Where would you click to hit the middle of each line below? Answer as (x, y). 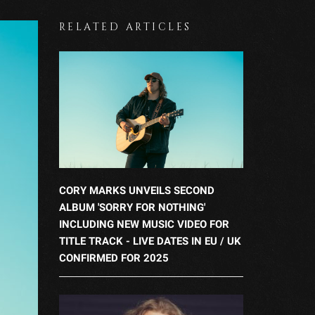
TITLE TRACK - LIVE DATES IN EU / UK (150, 241)
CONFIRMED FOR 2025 (114, 258)
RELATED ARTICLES (125, 27)
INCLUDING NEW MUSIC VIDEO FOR (144, 224)
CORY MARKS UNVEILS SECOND (136, 190)
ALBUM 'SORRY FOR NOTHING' (132, 207)
